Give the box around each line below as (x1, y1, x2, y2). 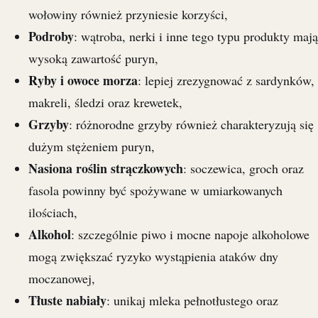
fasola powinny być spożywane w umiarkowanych (28, 182, 283, 199)
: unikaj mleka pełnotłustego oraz (106, 292, 278, 309)
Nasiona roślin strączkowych (28, 159, 183, 178)
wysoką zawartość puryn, (28, 50, 158, 67)
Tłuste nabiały (28, 291, 106, 310)
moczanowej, (28, 270, 95, 287)
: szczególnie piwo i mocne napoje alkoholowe (71, 226, 309, 243)
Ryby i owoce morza (28, 71, 138, 90)
